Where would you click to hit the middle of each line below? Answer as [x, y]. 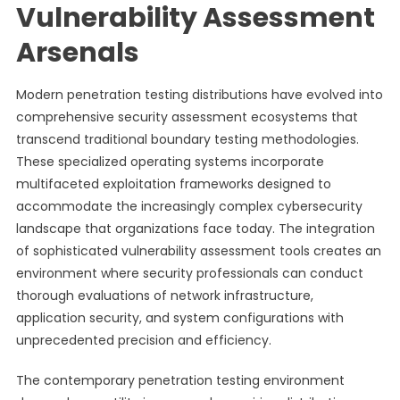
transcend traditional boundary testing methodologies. [187, 139]
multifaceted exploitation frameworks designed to [173, 184]
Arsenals [77, 53]
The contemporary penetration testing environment [180, 380]
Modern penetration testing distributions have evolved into [199, 95]
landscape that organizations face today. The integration [195, 229]
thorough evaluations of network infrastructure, [164, 296]
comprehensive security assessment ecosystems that [187, 117]
